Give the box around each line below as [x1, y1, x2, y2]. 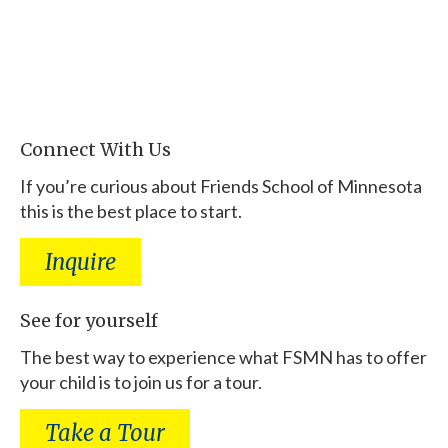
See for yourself [20, 308, 158, 332]
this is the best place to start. [20, 199, 242, 222]
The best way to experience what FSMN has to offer [20, 345, 427, 368]
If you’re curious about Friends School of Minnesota [20, 174, 422, 197]
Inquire [45, 247, 116, 276]
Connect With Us [20, 137, 171, 161]
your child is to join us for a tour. [20, 370, 262, 393]
